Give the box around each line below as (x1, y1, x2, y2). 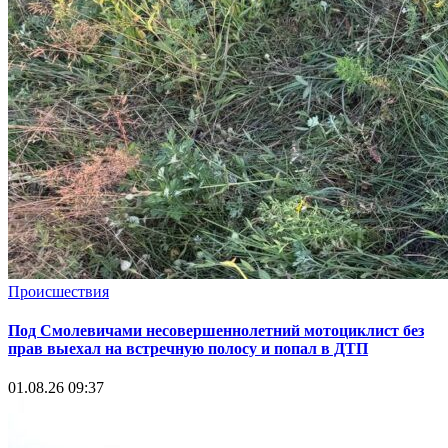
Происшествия (8, 282, 109, 300)
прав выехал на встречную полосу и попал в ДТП (8, 340, 368, 357)
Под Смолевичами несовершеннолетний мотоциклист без (8, 322, 424, 339)
